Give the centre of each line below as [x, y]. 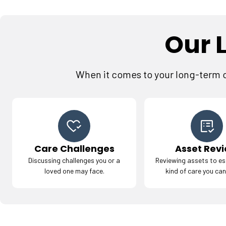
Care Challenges [74, 149]
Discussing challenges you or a [74, 160]
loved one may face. [74, 171]
